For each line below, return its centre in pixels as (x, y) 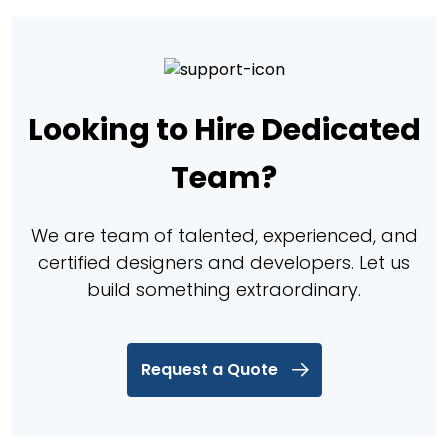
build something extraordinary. (224, 289)
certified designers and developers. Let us (224, 262)
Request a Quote (209, 369)
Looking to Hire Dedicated (224, 129)
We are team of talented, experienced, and (224, 235)
